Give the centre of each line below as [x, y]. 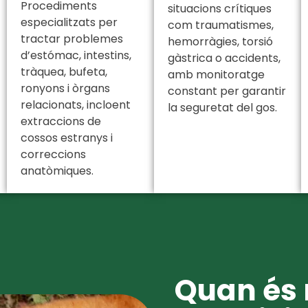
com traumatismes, [221, 25]
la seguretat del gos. [222, 108]
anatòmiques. [57, 171]
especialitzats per [69, 23]
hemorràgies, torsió [220, 42]
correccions [53, 155]
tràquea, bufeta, [64, 72]
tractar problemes [72, 39]
